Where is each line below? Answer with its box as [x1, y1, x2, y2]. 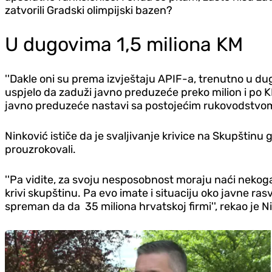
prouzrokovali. [5, 143, 76, 157]
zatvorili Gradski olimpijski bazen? [5, 4, 172, 18]
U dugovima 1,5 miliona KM [5, 33, 243, 56]
